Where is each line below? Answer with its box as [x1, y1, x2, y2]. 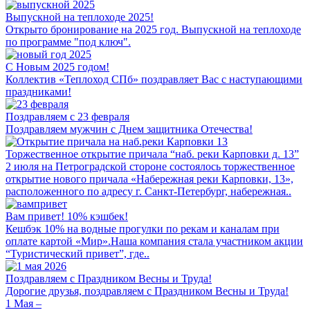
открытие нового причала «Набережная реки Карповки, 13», [6, 172, 293, 185]
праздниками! [6, 85, 71, 98]
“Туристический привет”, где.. [6, 247, 149, 259]
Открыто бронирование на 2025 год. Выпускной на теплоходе [6, 23, 301, 35]
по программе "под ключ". [6, 35, 131, 48]
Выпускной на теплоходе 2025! [6, 10, 154, 23]
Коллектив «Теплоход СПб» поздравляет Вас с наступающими [6, 73, 302, 85]
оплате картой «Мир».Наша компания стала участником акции [6, 235, 303, 247]
